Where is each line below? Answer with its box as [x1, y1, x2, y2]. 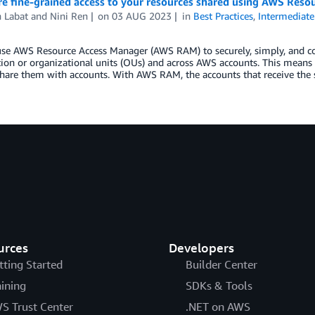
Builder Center [185, 257, 257, 272]
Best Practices [193, 10, 254, 22]
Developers [168, 240, 234, 256]
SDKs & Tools [185, 278, 252, 293]
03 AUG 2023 [112, 10, 172, 22]
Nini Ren [49, 10, 88, 22]
